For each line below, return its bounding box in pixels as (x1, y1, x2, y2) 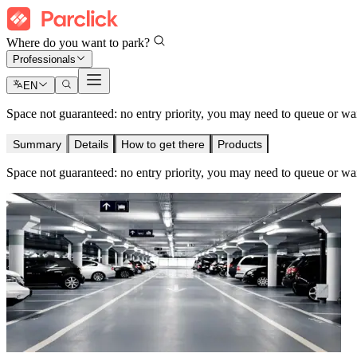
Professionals (13, 53, 76, 66)
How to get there (121, 138, 205, 151)
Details (74, 138, 108, 151)
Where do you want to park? (6, 36, 153, 49)
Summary (13, 138, 61, 151)
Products (218, 138, 262, 151)
